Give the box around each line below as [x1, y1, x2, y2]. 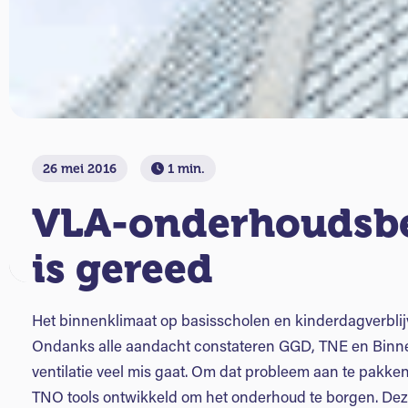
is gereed [32, 246, 213, 291]
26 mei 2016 [43, 161, 117, 176]
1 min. [164, 161, 205, 176]
